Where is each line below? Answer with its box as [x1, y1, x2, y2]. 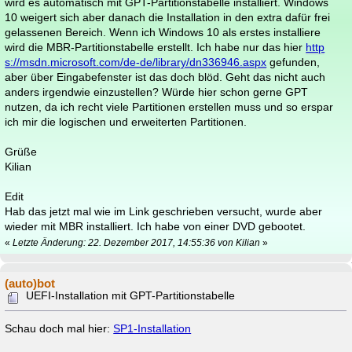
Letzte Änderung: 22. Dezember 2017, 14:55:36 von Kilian [13, 238, 261, 248]
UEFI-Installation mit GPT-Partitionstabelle [26, 290, 236, 302]
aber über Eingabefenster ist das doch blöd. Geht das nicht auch [5, 71, 326, 83]
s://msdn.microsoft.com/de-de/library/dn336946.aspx [5, 56, 267, 68]
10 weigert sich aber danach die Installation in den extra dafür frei [5, 11, 331, 24]
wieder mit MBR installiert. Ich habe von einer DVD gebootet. [5, 220, 306, 233]
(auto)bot [5, 277, 56, 291]
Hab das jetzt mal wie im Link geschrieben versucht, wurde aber [5, 205, 323, 218]
